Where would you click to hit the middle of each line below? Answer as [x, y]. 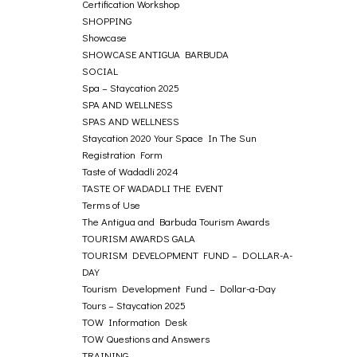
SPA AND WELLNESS [128, 104]
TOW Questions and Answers [146, 338]
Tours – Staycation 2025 [134, 305]
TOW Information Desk [135, 322]
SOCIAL [100, 71]
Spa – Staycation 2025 [131, 87]
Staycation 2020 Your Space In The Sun [170, 137]
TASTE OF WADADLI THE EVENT [153, 188]
